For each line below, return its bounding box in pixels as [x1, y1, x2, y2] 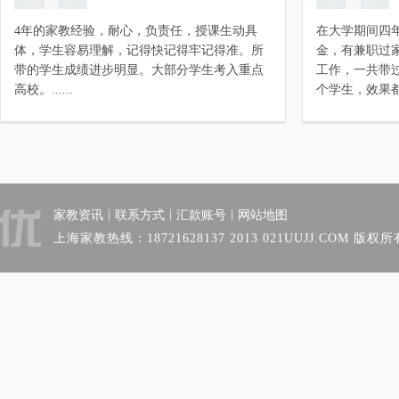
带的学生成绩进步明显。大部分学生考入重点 [14, 63, 264, 77]
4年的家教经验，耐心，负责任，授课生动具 [14, 24, 257, 37]
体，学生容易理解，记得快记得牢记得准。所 [14, 44, 264, 57]
